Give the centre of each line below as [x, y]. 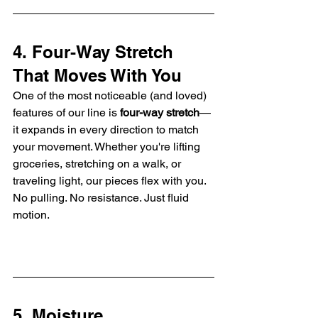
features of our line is [66, 112]
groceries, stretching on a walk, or [98, 163]
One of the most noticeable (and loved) [111, 95]
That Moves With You [97, 75]
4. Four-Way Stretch [95, 51]
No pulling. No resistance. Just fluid [102, 197]
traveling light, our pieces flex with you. [111, 180]
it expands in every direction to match [107, 129]
